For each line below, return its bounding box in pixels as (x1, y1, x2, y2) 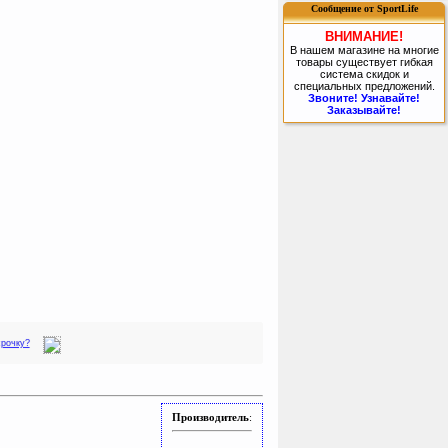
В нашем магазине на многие (289, 43, 439, 56)
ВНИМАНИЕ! (325, 28, 403, 44)
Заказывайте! (327, 103, 401, 116)
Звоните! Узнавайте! (308, 91, 420, 104)
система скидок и (319, 67, 409, 80)
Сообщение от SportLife (310, 3, 418, 15)
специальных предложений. (293, 79, 435, 92)
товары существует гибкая (295, 55, 433, 68)
